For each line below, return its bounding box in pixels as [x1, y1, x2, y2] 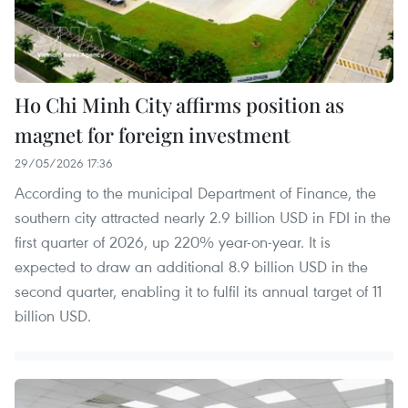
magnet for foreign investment [15, 121, 291, 149]
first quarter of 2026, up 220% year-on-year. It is [15, 231, 331, 253]
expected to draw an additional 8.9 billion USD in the [15, 256, 368, 278]
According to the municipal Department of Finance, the [15, 182, 376, 204]
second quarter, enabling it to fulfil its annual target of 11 [15, 280, 382, 302]
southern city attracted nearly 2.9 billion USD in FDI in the [15, 207, 391, 229]
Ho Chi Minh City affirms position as [15, 91, 344, 119]
